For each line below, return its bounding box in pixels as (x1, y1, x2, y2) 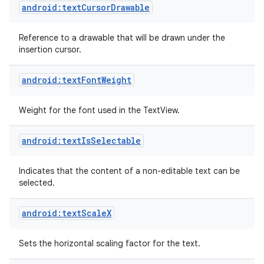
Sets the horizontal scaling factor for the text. (19, 238, 203, 249)
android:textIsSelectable (22, 135, 141, 146)
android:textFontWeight (22, 74, 131, 85)
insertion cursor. (19, 44, 84, 55)
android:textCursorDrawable (22, 2, 150, 13)
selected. (19, 177, 57, 188)
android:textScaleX (22, 207, 111, 219)
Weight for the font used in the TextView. (19, 105, 182, 115)
